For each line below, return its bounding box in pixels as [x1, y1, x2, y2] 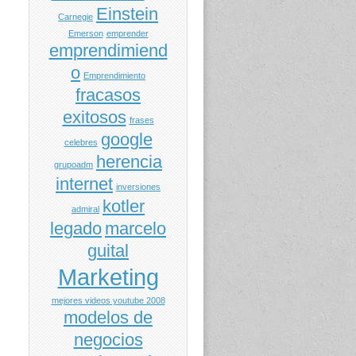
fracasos [75, 84, 141, 105]
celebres [64, 137, 98, 147]
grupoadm [54, 159, 93, 169]
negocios [73, 329, 143, 350]
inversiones [116, 181, 161, 192]
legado [50, 218, 102, 238]
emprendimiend [48, 40, 168, 60]
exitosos [62, 106, 126, 127]
